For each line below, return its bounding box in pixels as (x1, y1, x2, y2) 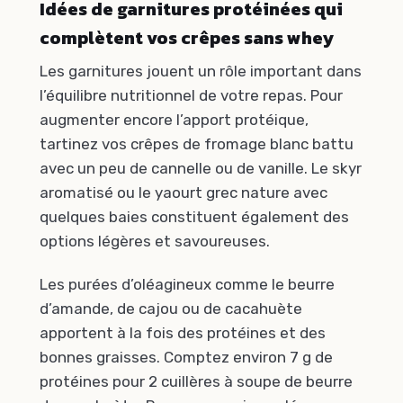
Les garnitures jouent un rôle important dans (40, 62, 362, 81)
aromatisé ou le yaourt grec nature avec (40, 184, 327, 202)
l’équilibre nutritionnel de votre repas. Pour (40, 86, 343, 105)
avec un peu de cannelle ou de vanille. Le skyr (40, 159, 362, 178)
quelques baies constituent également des (40, 208, 349, 227)
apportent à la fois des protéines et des (40, 323, 326, 342)
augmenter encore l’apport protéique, (40, 111, 309, 130)
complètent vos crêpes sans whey (40, 24, 334, 52)
